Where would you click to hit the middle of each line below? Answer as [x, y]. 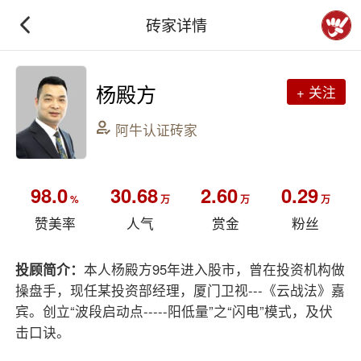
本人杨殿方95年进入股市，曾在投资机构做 [215, 269]
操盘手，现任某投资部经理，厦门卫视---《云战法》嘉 [180, 290]
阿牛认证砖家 [157, 129]
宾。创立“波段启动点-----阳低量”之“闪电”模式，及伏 [174, 311]
